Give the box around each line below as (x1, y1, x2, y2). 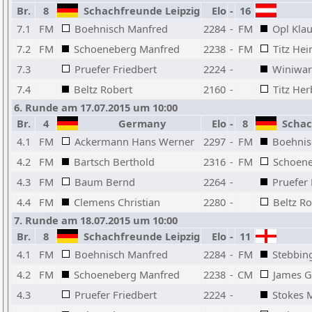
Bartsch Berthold (74, 155, 155, 169)
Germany (112, 116, 166, 130)
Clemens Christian (74, 195, 160, 209)
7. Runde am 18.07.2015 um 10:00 (14, 213, 178, 227)
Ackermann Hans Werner (75, 134, 194, 148)
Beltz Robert (74, 82, 132, 96)
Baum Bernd (75, 175, 135, 189)
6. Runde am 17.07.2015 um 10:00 (14, 100, 178, 114)
